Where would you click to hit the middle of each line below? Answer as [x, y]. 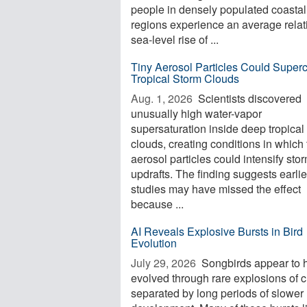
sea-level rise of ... [175, 39]
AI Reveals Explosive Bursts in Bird [217, 231]
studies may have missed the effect [216, 189]
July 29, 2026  [165, 263]
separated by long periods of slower [217, 293]
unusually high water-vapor [196, 113]
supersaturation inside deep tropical [218, 128]
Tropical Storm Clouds [185, 78]
